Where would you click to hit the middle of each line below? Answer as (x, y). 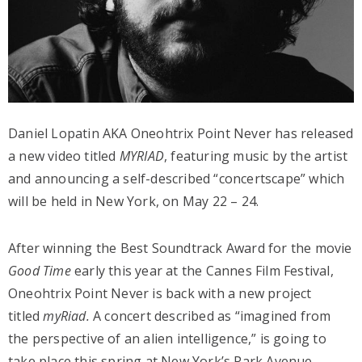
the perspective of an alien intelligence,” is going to (167, 338)
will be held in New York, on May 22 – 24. (134, 201)
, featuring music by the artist (256, 156)
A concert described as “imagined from (210, 316)
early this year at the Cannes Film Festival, (202, 270)
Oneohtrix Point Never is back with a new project (160, 293)
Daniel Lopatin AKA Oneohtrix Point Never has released (181, 133)
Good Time (40, 270)
